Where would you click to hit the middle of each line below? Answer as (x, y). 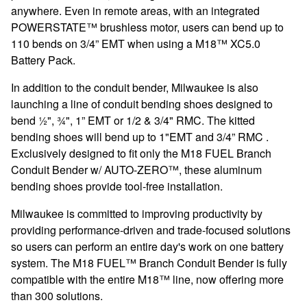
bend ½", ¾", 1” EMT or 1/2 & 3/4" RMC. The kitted (133, 120)
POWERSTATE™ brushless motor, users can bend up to (147, 27)
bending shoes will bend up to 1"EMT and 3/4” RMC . (140, 137)
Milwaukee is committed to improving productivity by (137, 213)
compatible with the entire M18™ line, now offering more (147, 279)
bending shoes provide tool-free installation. (117, 186)
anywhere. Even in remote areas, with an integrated (135, 11)
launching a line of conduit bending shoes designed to (142, 104)
